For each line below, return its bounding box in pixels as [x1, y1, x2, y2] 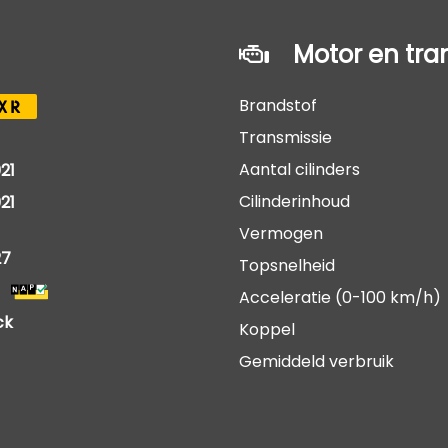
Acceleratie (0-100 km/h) [239, 286, 441, 309]
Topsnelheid [239, 254, 335, 277]
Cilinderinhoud [239, 190, 350, 213]
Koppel [239, 318, 295, 341]
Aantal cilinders [239, 158, 360, 181]
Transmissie [239, 126, 332, 149]
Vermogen [239, 222, 323, 245]
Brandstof [239, 94, 317, 117]
